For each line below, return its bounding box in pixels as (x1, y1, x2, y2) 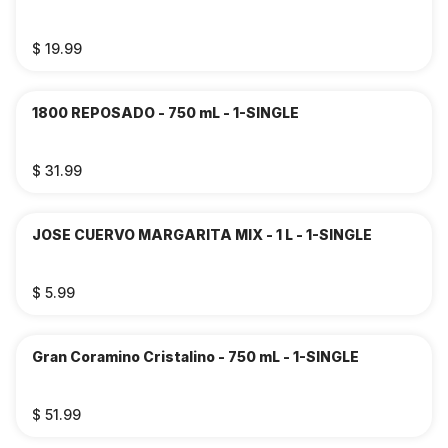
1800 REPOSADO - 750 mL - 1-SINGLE (32, 104, 299, 121)
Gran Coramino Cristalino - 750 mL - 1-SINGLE (32, 348, 359, 365)
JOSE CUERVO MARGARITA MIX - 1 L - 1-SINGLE (32, 226, 372, 243)
